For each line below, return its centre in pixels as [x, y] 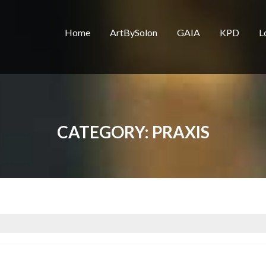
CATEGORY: [104, 132]
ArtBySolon [134, 32]
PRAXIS [180, 132]
